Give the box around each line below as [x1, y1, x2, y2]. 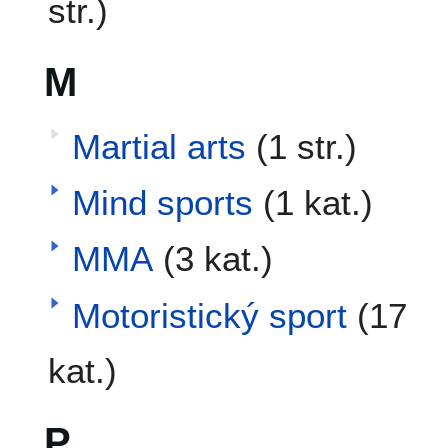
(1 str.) [255, 126, 357, 166]
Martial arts [71, 126, 246, 166]
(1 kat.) [262, 182, 373, 222]
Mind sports [71, 182, 253, 222]
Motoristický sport [71, 295, 347, 335]
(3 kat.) [162, 239, 273, 279]
